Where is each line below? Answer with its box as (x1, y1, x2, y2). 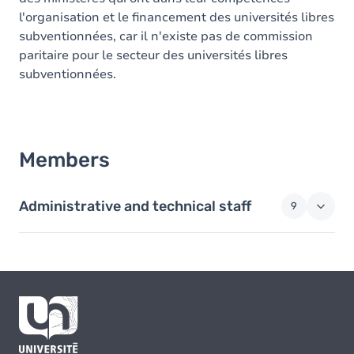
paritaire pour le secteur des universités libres (19, 47, 288, 64)
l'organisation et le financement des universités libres (19, 9, 334, 26)
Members (19, 148, 110, 172)
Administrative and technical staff (19, 197, 251, 215)
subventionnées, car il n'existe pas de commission (19, 28, 313, 45)
